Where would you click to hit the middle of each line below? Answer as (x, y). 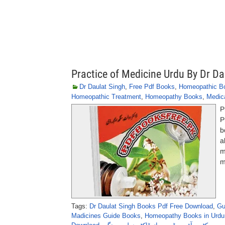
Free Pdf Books (152, 87)
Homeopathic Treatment (106, 97)
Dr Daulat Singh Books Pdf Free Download (151, 206)
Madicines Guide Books (106, 216)
